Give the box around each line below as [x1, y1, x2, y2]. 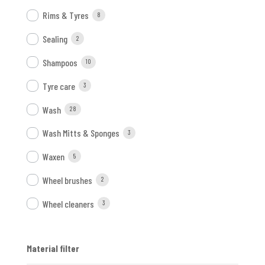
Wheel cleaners [42, 198, 94, 209]
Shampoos [42, 56, 77, 68]
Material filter [26, 243, 79, 254]
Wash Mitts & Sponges [42, 127, 119, 139]
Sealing [42, 33, 67, 45]
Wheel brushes [42, 174, 92, 186]
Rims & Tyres [42, 9, 89, 21]
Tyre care [42, 80, 75, 92]
